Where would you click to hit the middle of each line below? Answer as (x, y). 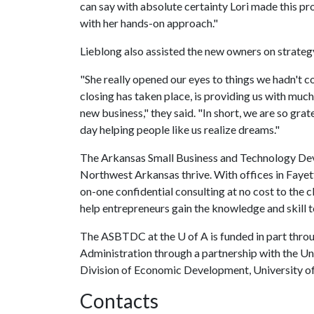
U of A (193, 236)
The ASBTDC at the (129, 236)
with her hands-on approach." (149, 23)
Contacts (119, 301)
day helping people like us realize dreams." (180, 129)
